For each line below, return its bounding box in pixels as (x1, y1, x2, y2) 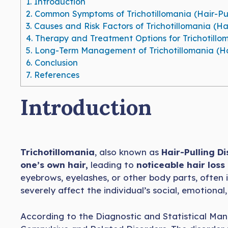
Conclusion (32, 57, 78, 68)
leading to (88, 159, 134, 170)
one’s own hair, (20, 159, 88, 170)
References (32, 69, 79, 80)
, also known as (95, 147, 161, 158)
